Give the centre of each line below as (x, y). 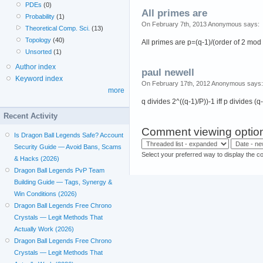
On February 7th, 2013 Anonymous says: (200, 24)
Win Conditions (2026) (46, 193)
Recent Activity (31, 116)
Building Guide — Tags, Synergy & (63, 182)
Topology (38, 40)
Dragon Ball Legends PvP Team (60, 170)
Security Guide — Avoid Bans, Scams (68, 146)
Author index (36, 67)
